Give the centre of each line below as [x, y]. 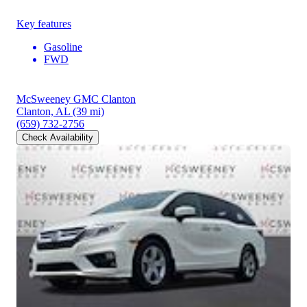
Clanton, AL [43, 111]
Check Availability [58, 137]
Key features [44, 23]
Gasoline [63, 47]
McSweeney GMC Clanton [76, 99]
